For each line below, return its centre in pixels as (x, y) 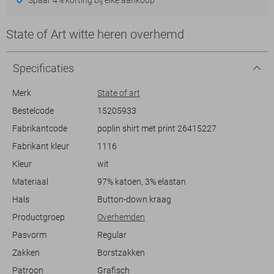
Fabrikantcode (39, 128)
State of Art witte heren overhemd (95, 34)
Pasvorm (29, 235)
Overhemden (121, 217)
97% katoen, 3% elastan (141, 181)
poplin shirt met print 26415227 (157, 128)
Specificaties (43, 68)
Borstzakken (121, 252)
